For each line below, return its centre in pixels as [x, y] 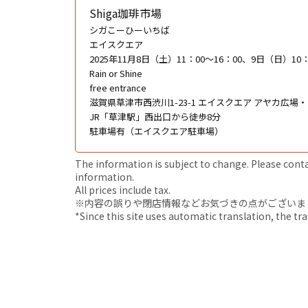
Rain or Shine [116, 73]
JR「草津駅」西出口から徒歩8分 [155, 116]
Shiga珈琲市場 [125, 13]
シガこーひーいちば [130, 30]
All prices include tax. [123, 189]
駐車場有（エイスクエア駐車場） [156, 131]
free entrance [118, 87]
